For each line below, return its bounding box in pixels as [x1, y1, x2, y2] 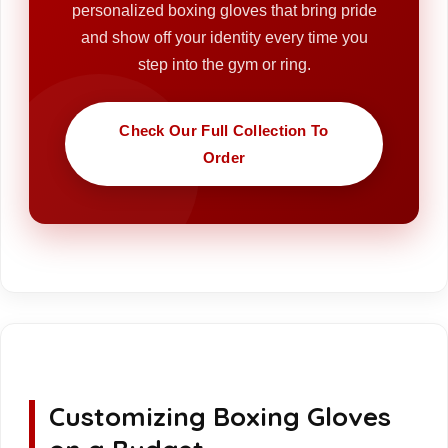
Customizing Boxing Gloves [49, 399, 391, 433]
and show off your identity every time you [80, 28, 368, 46]
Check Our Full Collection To [119, 121, 329, 139]
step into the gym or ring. [137, 55, 311, 73]
